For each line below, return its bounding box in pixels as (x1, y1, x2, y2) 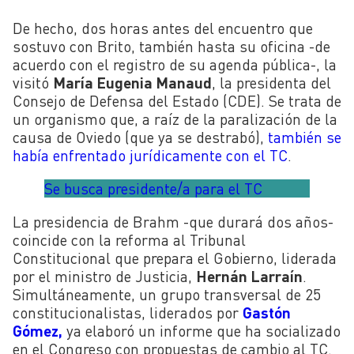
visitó (13, 73, 53, 92)
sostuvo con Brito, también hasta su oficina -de (13, 37, 330, 56)
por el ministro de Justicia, (13, 267, 196, 286)
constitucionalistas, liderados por (13, 303, 243, 322)
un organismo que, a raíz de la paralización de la (13, 110, 337, 129)
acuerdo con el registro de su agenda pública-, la (13, 55, 337, 74)
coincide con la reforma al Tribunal (13, 231, 246, 250)
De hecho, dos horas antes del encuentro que (13, 19, 313, 38)
